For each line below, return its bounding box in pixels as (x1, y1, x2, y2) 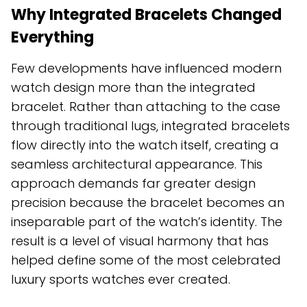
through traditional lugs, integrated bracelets (11, 116, 290, 134)
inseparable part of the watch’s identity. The (11, 212, 282, 230)
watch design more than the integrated (11, 78, 256, 96)
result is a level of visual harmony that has (11, 232, 269, 249)
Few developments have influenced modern (11, 59, 282, 77)
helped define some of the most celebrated (11, 251, 281, 269)
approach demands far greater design (11, 174, 256, 192)
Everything (11, 26, 94, 48)
